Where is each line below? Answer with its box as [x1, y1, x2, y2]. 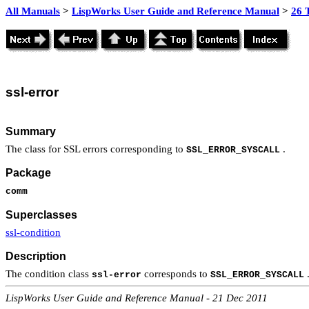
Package [6, 167, 51, 179]
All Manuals [6, 6, 60, 17]
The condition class [6, 268, 92, 279]
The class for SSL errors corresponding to [6, 143, 186, 154]
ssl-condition [6, 226, 61, 238]
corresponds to [141, 268, 210, 279]
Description [6, 250, 66, 262]
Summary [6, 125, 56, 137]
